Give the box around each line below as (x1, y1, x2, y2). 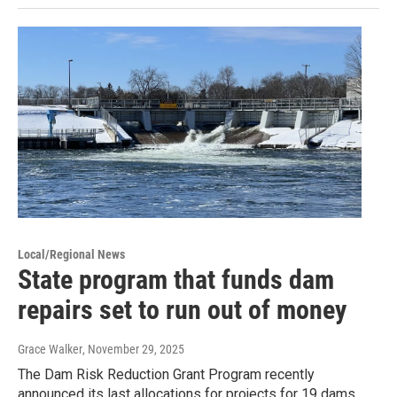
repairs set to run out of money (18, 293, 346, 325)
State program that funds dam (18, 263, 334, 295)
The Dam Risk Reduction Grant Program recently (18, 365, 315, 383)
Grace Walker (18, 341, 82, 356)
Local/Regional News (18, 246, 125, 261)
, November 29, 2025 (82, 341, 184, 356)
